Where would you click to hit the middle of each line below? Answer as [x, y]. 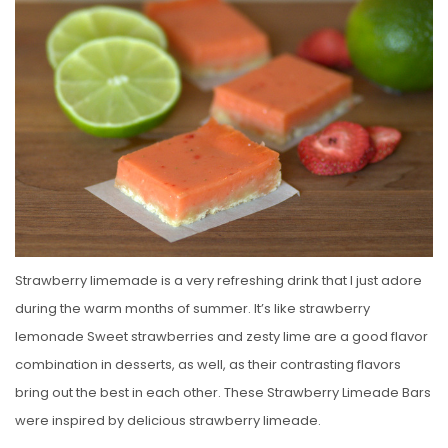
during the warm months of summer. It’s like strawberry [192, 309]
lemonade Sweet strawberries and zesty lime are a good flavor [221, 337]
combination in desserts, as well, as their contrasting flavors [208, 365]
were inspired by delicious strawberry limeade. [168, 421]
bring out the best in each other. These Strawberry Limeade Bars [223, 393]
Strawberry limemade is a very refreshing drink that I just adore [218, 281]
